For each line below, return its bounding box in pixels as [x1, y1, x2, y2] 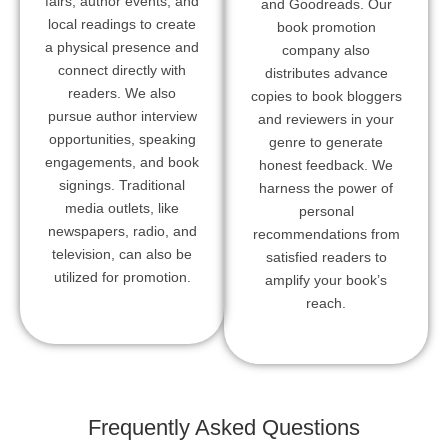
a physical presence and [45, 39, 199, 56]
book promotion [276, 18, 376, 35]
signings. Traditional [59, 177, 185, 194]
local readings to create [48, 16, 196, 33]
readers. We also [68, 85, 176, 102]
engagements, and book [45, 154, 199, 171]
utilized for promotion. [53, 269, 191, 286]
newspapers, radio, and [47, 223, 197, 240]
